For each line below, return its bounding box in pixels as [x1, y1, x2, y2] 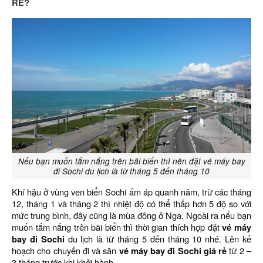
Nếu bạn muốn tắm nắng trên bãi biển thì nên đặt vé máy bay [18, 156, 245, 167]
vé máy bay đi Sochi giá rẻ [119, 244, 227, 257]
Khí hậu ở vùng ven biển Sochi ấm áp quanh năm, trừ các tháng [12, 186, 251, 198]
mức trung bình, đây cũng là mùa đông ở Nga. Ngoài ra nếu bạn [12, 209, 251, 221]
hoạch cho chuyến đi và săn [12, 244, 119, 257]
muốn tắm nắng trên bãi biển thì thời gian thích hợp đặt [12, 221, 222, 233]
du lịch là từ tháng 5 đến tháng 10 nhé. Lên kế [64, 232, 252, 245]
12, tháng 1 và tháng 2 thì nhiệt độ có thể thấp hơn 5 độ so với [12, 197, 251, 210]
